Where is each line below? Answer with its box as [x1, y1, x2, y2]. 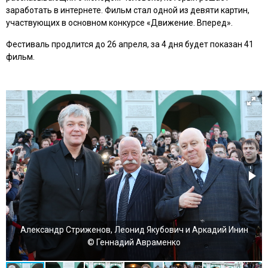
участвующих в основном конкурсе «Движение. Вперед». [6, 18, 233, 28]
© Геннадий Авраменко [87, 237, 181, 247]
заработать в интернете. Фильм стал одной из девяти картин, [6, 5, 249, 15]
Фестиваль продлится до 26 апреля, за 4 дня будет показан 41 [6, 39, 254, 49]
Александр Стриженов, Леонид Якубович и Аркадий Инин [20, 225, 248, 234]
